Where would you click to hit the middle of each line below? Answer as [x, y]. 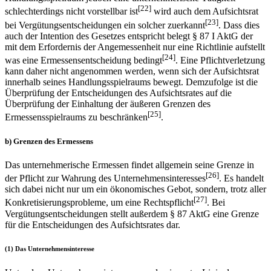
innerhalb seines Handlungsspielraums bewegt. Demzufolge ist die [131, 82]
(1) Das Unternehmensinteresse [50, 249]
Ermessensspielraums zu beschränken [76, 117]
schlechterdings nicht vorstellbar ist [71, 11]
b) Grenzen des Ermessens [49, 141]
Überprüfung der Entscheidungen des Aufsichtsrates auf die [118, 93]
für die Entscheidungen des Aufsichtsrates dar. [93, 224]
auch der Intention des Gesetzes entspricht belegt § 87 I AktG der [129, 36]
